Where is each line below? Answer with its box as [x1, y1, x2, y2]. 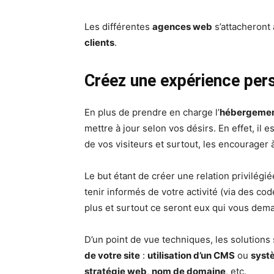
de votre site [84, 250, 140, 262]
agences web [152, 21, 212, 33]
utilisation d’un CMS [147, 250, 235, 262]
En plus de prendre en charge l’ [84, 106, 220, 119]
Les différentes [84, 21, 152, 33]
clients [84, 37, 114, 49]
